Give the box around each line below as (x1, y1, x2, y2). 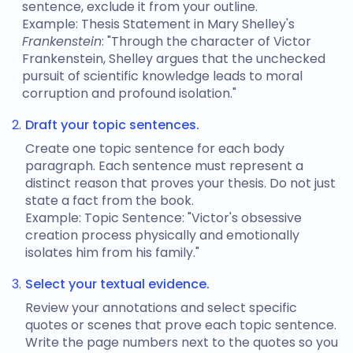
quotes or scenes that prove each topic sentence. (25, 316, 336, 334)
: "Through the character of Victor (102, 32, 311, 50)
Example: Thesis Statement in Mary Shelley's (22, 15, 295, 33)
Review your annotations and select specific (25, 299, 297, 317)
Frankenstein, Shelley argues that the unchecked (22, 50, 325, 68)
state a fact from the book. (25, 191, 194, 210)
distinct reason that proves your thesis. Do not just (25, 174, 336, 192)
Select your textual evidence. (25, 275, 210, 293)
